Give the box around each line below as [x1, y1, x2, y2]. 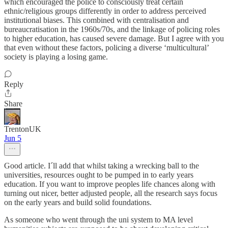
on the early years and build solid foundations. [4, 198, 152, 207]
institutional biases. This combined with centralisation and [4, 16, 189, 25]
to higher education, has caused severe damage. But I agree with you [4, 34, 224, 43]
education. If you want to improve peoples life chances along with [4, 180, 215, 189]
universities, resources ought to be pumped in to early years [4, 170, 193, 180]
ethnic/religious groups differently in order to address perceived [4, 7, 206, 16]
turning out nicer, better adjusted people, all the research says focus [4, 189, 217, 198]
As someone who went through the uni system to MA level [4, 215, 193, 224]
